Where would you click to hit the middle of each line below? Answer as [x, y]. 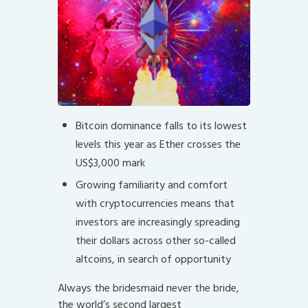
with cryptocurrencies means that [155, 204]
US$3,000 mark [110, 163]
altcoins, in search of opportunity [153, 260]
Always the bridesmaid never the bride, [148, 288]
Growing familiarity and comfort [151, 185]
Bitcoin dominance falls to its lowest [161, 126]
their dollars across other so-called [155, 241]
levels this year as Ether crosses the [158, 145]
